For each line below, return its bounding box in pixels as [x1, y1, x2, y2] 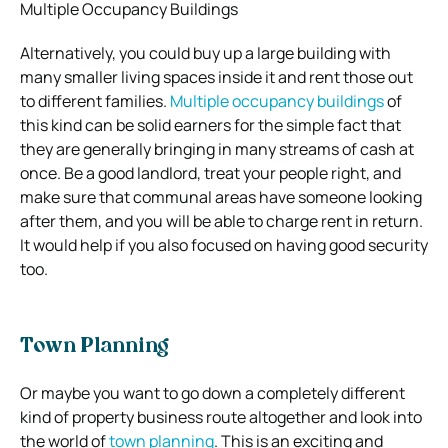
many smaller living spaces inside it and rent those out [20, 65, 413, 88]
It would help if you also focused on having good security [20, 233, 428, 256]
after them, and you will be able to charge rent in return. [20, 209, 423, 232]
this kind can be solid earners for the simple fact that [20, 113, 401, 136]
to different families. [20, 89, 170, 112]
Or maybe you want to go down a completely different [20, 381, 405, 404]
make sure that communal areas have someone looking [20, 185, 422, 208]
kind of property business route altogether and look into [20, 405, 422, 428]
